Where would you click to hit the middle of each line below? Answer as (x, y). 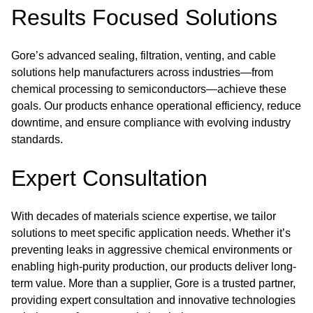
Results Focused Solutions (144, 17)
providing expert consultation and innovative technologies (153, 300)
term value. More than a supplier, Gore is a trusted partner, (153, 283)
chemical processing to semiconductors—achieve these (149, 89)
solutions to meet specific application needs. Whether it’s (151, 233)
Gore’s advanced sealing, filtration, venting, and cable (144, 56)
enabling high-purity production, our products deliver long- (154, 267)
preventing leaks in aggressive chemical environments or (152, 250)
